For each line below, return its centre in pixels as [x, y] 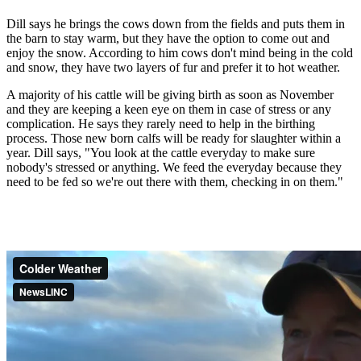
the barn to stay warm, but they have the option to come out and [168, 38]
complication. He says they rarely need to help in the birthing [161, 123]
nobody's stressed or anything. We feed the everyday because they [174, 167]
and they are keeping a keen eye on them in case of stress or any [169, 109]
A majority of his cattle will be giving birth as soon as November [170, 94]
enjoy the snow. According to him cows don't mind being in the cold [180, 52]
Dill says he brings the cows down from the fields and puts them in [176, 23]
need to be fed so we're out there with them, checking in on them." [175, 181]
